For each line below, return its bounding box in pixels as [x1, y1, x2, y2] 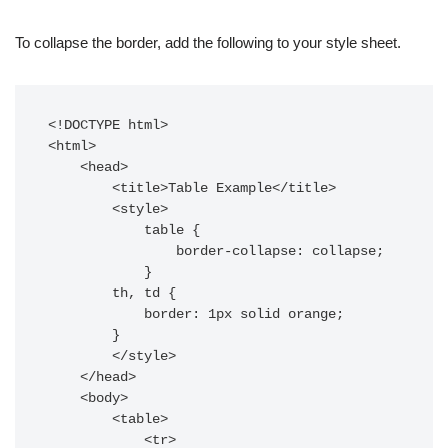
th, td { [48, 286, 112, 301]
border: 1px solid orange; [48, 307, 144, 322]
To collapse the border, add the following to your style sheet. [15, 34, 401, 51]
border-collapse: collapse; [48, 244, 176, 259]
